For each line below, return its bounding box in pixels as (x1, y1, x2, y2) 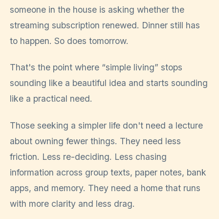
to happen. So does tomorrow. (10, 36, 129, 46)
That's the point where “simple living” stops (10, 62, 182, 73)
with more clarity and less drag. (10, 198, 135, 209)
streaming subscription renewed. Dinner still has (10, 20, 200, 30)
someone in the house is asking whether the (10, 4, 184, 15)
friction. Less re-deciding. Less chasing (10, 151, 167, 162)
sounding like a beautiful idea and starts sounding (10, 78, 208, 88)
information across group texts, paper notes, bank (10, 167, 206, 177)
